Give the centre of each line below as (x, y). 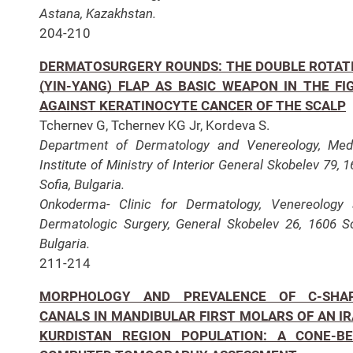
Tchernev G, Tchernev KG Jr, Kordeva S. (154, 125)
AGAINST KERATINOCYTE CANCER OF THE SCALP (193, 105)
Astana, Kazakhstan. (98, 13)
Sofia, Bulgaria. (82, 184)
